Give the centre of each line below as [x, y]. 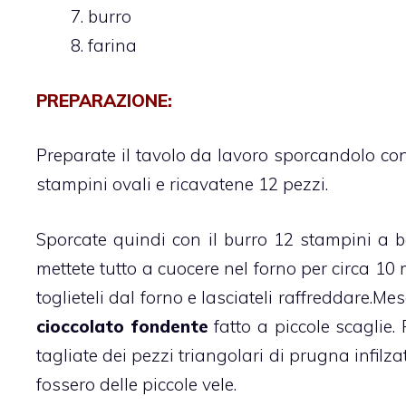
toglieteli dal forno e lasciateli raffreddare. [204, 297]
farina [112, 46]
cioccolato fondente [122, 326]
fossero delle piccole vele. [136, 384]
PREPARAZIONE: [104, 100]
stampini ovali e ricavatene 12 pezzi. [182, 184]
